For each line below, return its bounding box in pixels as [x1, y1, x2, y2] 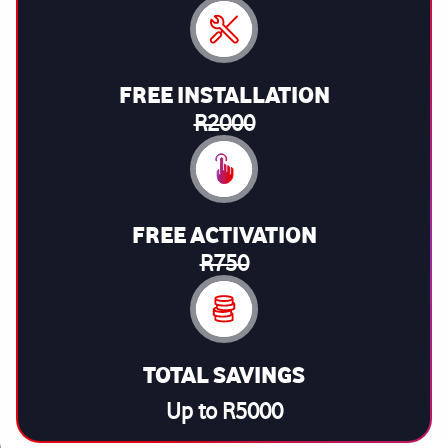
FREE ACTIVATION [131, 220, 317, 249]
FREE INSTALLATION [118, 80, 330, 109]
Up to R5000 [165, 397, 283, 425]
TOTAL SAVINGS [143, 360, 305, 389]
